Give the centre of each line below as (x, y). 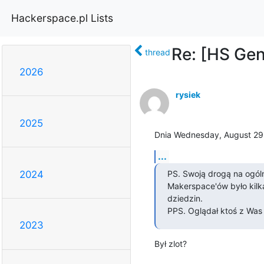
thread (157, 52)
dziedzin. (185, 198)
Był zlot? (170, 243)
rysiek (188, 94)
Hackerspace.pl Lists (62, 18)
